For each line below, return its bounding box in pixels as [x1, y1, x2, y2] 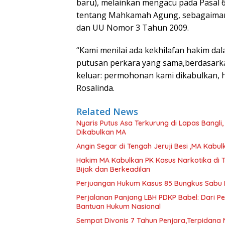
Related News [76, 105, 138, 118]
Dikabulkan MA [76, 127, 126, 137]
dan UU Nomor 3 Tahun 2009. [76, 22, 189, 33]
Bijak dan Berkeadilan [76, 164, 150, 174]
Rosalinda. [76, 82, 115, 93]
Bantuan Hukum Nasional [76, 201, 161, 211]
